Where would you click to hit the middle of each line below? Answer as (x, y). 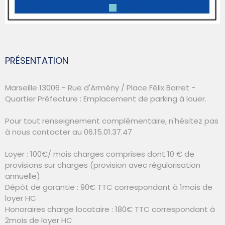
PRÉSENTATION (37, 60)
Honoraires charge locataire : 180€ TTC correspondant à (110, 209)
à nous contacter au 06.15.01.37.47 (69, 132)
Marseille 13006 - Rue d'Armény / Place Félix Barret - (100, 87)
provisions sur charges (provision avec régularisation (103, 165)
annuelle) (23, 176)
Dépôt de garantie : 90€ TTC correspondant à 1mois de (109, 187)
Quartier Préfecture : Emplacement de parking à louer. (106, 98)
